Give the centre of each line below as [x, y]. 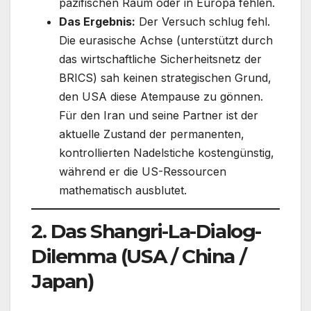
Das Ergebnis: [97, 21]
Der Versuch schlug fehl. [203, 21]
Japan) [62, 281]
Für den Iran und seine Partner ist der [159, 115]
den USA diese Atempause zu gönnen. [161, 96]
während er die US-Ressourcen [143, 171]
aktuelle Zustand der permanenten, [152, 134]
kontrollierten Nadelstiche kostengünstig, [167, 152]
